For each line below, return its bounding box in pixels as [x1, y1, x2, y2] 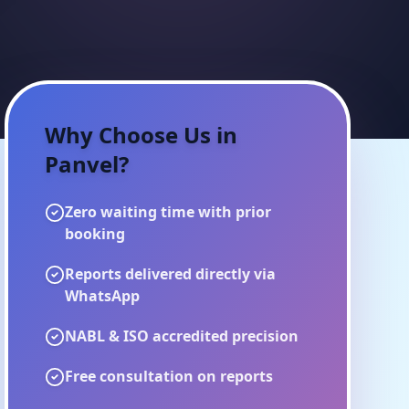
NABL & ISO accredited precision [65, 326, 299, 346]
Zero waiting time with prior [65, 202, 272, 222]
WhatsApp [65, 286, 141, 306]
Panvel [45, 149, 120, 179]
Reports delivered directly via [65, 264, 277, 284]
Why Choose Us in [45, 120, 238, 150]
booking [65, 224, 126, 244]
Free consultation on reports [65, 366, 274, 386]
